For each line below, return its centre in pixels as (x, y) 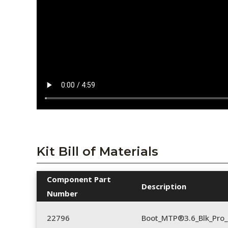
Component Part (79, 179)
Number (62, 194)
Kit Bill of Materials (97, 152)
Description (164, 187)
